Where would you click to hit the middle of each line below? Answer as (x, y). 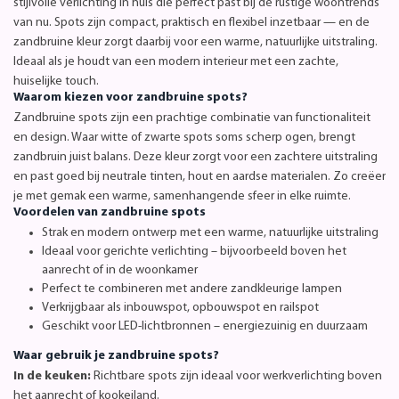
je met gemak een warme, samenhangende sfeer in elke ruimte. (182, 196)
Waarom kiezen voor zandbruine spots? (130, 97)
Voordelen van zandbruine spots (110, 212)
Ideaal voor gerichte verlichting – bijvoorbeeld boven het (194, 251)
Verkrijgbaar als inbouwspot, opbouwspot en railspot (180, 307)
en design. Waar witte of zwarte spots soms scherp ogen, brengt (184, 137)
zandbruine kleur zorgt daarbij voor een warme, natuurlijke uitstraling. (195, 42)
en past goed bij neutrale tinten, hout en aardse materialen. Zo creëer (199, 176)
